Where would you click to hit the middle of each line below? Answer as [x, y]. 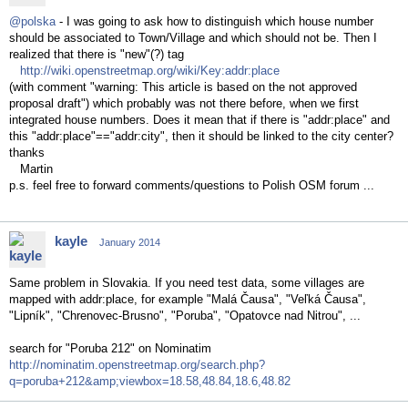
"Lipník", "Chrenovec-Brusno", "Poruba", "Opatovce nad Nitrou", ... [185, 316]
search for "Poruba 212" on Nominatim [110, 348]
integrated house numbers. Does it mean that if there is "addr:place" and [199, 120]
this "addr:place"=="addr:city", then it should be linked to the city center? [201, 136]
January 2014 [130, 242]
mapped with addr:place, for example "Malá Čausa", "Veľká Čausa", [188, 299]
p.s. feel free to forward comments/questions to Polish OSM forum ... [192, 185]
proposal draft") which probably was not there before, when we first [184, 103]
